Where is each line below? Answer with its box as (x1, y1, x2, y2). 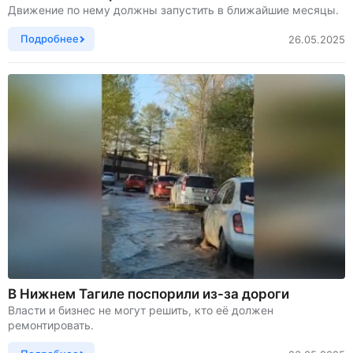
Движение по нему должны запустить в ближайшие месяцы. (8, 3, 339, 17)
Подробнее (20, 32, 79, 46)
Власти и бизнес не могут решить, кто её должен (8, 303, 273, 318)
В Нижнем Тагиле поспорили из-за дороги (8, 286, 289, 303)
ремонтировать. (8, 318, 94, 333)
